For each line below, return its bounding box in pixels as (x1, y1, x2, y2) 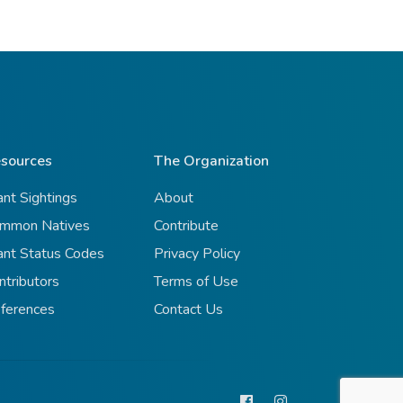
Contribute (154, 216, 219, 237)
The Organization (154, 151, 269, 172)
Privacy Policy (154, 244, 240, 264)
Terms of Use (154, 272, 238, 292)
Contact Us (154, 300, 223, 320)
